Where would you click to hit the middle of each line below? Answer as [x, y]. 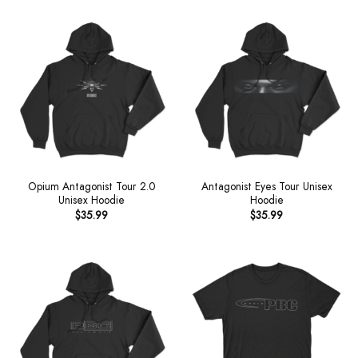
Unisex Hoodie [91, 200]
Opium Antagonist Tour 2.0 [91, 187]
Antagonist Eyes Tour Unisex [267, 187]
